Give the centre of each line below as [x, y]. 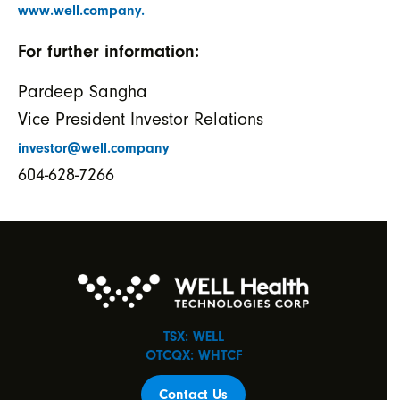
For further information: [108, 51]
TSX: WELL [193, 337]
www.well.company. [83, 11]
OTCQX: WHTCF [193, 356]
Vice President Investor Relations [141, 120]
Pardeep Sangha [83, 92]
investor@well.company [94, 149]
